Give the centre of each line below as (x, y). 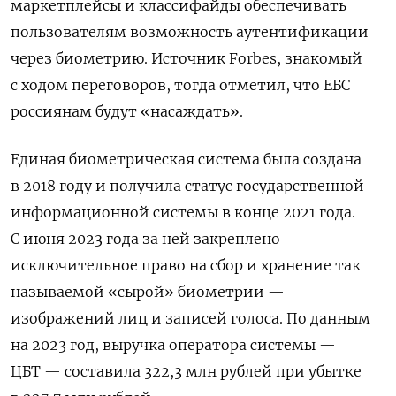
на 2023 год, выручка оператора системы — (173, 344)
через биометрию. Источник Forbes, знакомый (187, 58)
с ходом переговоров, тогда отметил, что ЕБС (180, 84)
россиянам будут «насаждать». (127, 111)
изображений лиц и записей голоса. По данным (190, 318)
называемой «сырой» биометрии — (148, 291)
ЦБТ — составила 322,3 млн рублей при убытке (186, 371)
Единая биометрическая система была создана (186, 159)
